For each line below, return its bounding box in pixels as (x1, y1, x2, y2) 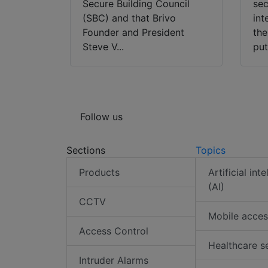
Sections (66, 144, 105, 157)
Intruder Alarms (79, 254, 148, 267)
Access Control (79, 225, 148, 237)
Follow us (80, 111, 123, 123)
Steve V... (83, 41, 124, 53)
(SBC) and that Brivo (83, 12, 176, 25)
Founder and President (83, 26, 184, 39)
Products (79, 166, 120, 179)
